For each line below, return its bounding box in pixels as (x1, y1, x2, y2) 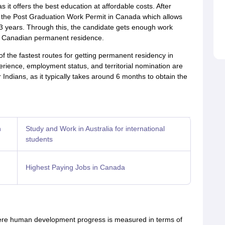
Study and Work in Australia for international (25, 125, 165, 133)
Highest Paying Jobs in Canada (25, 163, 125, 171)
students (25, 135, 53, 143)
